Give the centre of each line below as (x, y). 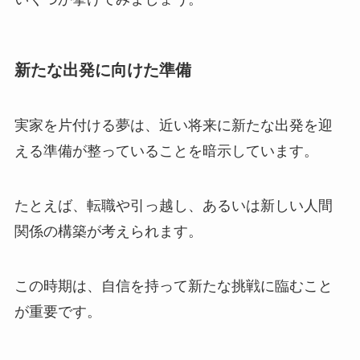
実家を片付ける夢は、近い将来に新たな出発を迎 (173, 126)
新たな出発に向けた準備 (102, 70)
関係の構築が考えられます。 (108, 231)
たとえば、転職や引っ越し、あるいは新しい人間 (173, 205)
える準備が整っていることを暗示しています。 (166, 151)
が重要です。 (57, 311)
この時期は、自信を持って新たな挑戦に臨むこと (173, 286)
